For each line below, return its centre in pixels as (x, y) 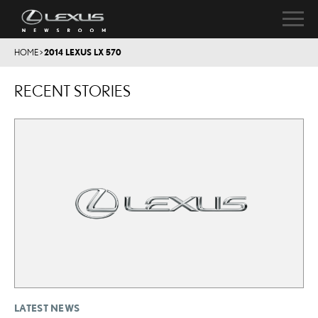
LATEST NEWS (47, 308)
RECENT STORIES (72, 91)
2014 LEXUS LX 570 (83, 52)
